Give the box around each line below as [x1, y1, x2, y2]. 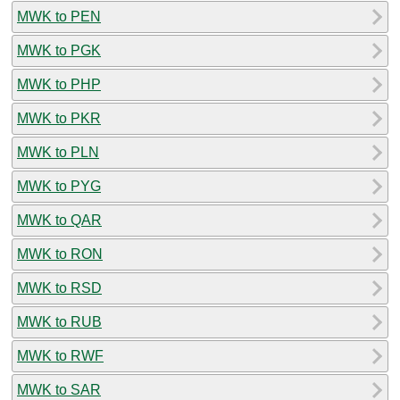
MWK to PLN [17, 144, 99, 160]
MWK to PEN [17, 8, 101, 24]
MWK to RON [17, 246, 103, 262]
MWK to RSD [17, 279, 102, 296]
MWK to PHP [17, 76, 101, 92]
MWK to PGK [17, 42, 101, 58]
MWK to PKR [17, 110, 101, 126]
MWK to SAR [17, 381, 101, 397]
